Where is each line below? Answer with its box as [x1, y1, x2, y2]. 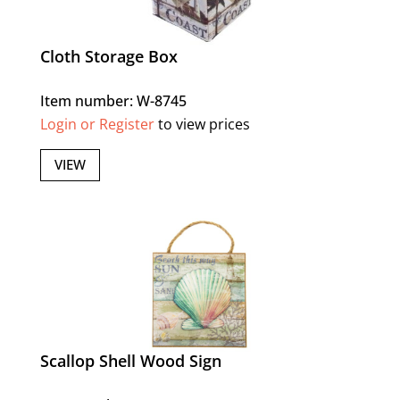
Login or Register [39, 113, 154, 134]
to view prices [154, 113, 250, 134]
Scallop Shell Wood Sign [39, 349, 221, 371]
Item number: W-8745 [39, 90, 187, 111]
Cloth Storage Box [39, 45, 178, 67]
